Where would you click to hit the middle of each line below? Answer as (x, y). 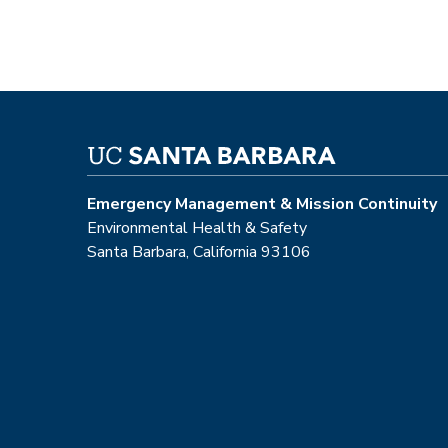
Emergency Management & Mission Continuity (262, 203)
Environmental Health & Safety (197, 227)
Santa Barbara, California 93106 (199, 251)
